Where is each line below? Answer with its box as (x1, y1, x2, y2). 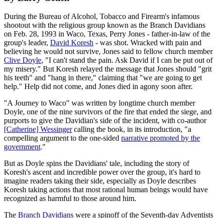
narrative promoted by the (121, 134, 200, 143)
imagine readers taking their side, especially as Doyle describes (4, 177, 196, 185)
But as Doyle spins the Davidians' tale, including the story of (4, 159, 189, 168)
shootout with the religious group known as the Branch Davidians (4, 21, 205, 30)
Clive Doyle (4, 56, 41, 65)
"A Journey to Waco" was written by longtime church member (4, 99, 195, 108)
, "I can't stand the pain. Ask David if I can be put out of (41, 56, 213, 65)
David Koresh (50, 38, 93, 47)
